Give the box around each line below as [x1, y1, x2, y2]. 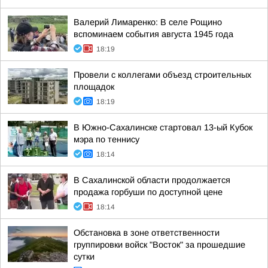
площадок [74, 82, 114, 92]
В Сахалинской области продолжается [74, 175, 230, 185]
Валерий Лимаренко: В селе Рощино [74, 17, 222, 27]
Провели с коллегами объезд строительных [74, 70, 251, 80]
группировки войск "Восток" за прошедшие [74, 240, 245, 249]
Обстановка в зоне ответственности [74, 228, 220, 237]
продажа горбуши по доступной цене [74, 187, 223, 197]
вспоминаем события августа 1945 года [74, 29, 233, 39]
